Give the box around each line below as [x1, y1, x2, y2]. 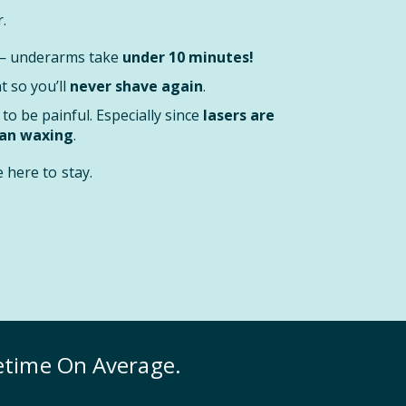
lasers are [203, 105, 275, 125]
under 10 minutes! [122, 47, 254, 67]
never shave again [70, 76, 203, 96]
